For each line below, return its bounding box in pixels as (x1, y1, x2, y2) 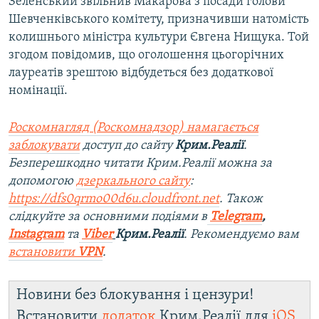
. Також (219, 192, 263, 206)
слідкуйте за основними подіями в (9, 210, 207, 224)
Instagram (9, 228, 64, 242)
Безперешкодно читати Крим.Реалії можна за (9, 157, 272, 171)
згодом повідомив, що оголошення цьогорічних (9, 48, 284, 63)
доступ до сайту (80, 139, 175, 153)
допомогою (9, 174, 76, 189)
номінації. (9, 84, 68, 98)
